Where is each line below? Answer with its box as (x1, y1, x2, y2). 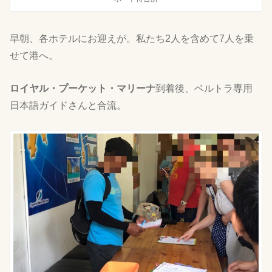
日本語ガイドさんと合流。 (10, 100, 127, 111)
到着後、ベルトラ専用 (155, 83, 253, 94)
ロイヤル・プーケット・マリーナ (10, 83, 156, 94)
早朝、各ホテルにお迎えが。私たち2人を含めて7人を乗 (10, 32, 254, 44)
